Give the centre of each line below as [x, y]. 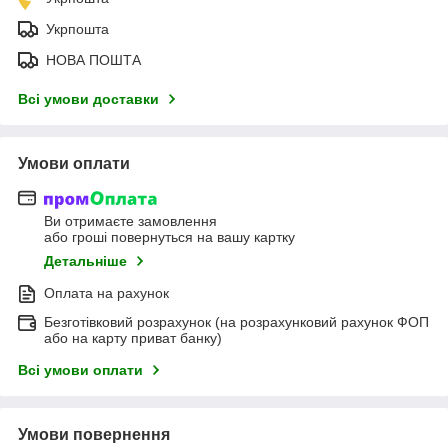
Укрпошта [77, 28]
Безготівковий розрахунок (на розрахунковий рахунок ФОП [236, 322]
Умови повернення [94, 435]
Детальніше [85, 261]
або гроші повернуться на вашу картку [169, 237]
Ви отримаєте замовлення [130, 221]
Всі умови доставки [88, 98]
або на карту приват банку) [133, 338]
